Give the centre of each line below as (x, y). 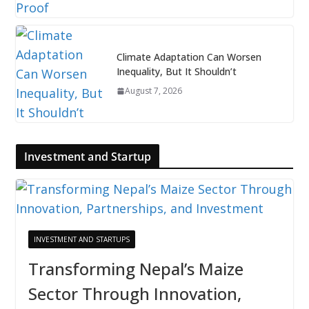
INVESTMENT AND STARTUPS (81, 239)
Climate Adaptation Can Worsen (189, 57)
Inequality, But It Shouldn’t (176, 72)
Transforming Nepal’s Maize (136, 268)
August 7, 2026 (153, 91)
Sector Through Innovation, (134, 293)
